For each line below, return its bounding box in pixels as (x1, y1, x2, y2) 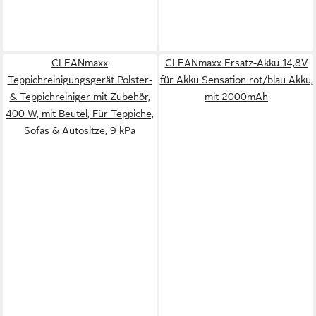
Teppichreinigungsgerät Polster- (7, 74, 152, 85)
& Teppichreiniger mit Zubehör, (9, 91, 150, 102)
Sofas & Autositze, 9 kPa (24, 125, 135, 136)
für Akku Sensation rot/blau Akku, (159, 74, 313, 85)
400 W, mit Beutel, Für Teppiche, (6, 108, 154, 119)
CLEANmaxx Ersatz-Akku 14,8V (164, 57, 308, 68)
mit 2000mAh (205, 91, 268, 102)
